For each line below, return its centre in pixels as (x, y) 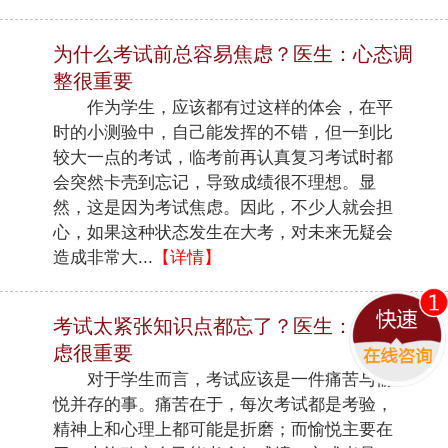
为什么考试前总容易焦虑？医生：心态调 (233, 53)
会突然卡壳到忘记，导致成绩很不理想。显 (215, 182)
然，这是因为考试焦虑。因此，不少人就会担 (223, 207)
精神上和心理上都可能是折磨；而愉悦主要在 (223, 429)
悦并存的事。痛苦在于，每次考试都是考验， (223, 404)
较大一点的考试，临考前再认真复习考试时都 (223, 157)
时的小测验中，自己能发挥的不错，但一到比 (223, 132)
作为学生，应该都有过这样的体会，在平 (223, 107)
